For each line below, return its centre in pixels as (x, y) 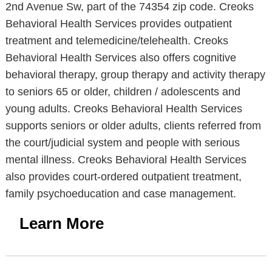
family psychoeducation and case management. (121, 194)
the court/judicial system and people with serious (122, 143)
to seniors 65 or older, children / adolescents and (123, 92)
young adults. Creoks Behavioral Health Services (124, 109)
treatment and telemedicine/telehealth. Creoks (117, 41)
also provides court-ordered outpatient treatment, (123, 177)
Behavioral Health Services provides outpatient (118, 24)
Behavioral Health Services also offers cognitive (121, 58)
